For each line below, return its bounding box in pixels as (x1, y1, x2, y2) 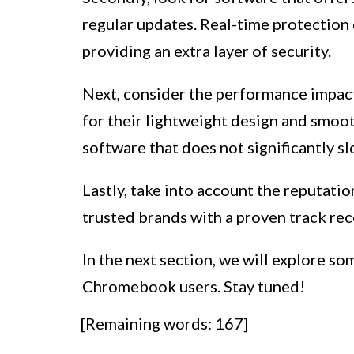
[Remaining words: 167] (81, 313, 248, 333)
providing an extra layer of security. (82, 40, 331, 60)
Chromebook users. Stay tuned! (82, 276, 305, 296)
